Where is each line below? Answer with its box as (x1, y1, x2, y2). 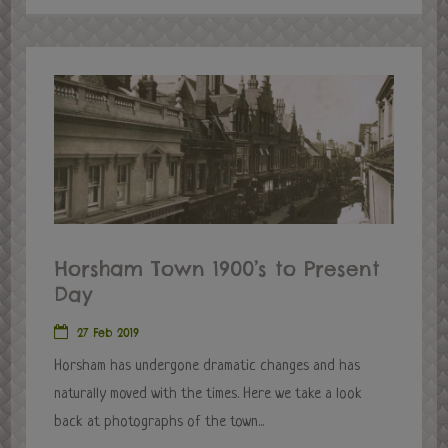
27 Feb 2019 (77, 326, 140, 341)
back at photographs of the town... (54, 414, 265, 432)
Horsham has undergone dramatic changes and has (54, 358, 361, 376)
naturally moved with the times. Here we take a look (54, 386, 363, 404)
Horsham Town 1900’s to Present (54, 256, 381, 282)
